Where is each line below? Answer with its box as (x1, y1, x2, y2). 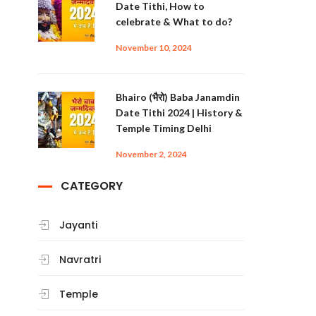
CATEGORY (60, 178, 123, 194)
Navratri (59, 253, 101, 267)
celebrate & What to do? (115, 16, 232, 28)
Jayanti (59, 218, 97, 232)
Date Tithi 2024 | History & (115, 107, 243, 119)
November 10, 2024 (115, 42, 192, 53)
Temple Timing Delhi (115, 122, 212, 134)
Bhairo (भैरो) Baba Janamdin (115, 91, 240, 103)
